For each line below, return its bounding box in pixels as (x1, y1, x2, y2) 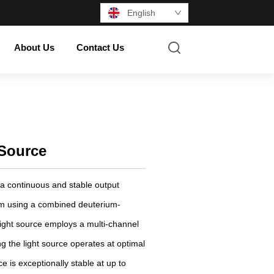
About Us (14, 42, 55, 53)
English (127, 8, 155, 18)
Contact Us (76, 42, 125, 53)
